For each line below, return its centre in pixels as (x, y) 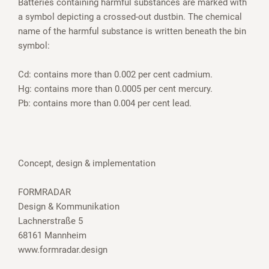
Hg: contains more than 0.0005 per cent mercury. (115, 89)
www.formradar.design (63, 250)
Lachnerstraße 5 (50, 221)
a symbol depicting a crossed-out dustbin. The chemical (130, 17)
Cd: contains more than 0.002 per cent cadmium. (115, 75)
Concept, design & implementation (87, 164)
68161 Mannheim (52, 236)
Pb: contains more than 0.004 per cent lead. (105, 104)
